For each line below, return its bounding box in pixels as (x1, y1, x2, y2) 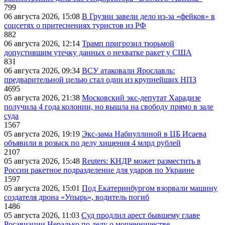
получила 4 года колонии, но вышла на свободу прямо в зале (4, 102, 213, 111)
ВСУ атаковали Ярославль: (82, 66, 175, 75)
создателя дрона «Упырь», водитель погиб (4, 193, 149, 202)
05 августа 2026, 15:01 (4, 184, 82, 193)
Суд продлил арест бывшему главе (81, 211, 200, 220)
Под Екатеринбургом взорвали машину (82, 184, 217, 193)
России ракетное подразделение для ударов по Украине (4, 166, 194, 175)
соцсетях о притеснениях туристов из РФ (4, 21, 146, 30)
